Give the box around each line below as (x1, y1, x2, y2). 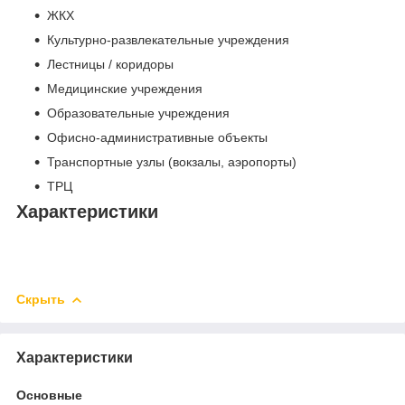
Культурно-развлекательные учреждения (47, 33, 289, 48)
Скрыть (16, 291, 65, 306)
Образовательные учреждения (47, 106, 230, 121)
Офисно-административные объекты (47, 130, 268, 146)
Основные (16, 387, 82, 402)
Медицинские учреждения (47, 81, 202, 97)
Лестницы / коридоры (47, 57, 174, 72)
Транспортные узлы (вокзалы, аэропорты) (47, 155, 297, 170)
